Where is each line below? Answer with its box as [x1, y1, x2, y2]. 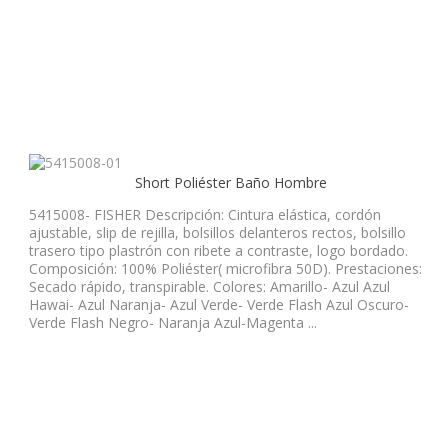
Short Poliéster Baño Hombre [135, 173, 327, 193]
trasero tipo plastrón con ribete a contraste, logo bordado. [29, 240, 408, 260]
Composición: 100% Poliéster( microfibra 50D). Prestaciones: [29, 258, 422, 278]
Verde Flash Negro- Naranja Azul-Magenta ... [29, 312, 317, 332]
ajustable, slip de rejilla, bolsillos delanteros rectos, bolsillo [29, 222, 406, 242]
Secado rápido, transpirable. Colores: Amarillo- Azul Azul [29, 276, 390, 296]
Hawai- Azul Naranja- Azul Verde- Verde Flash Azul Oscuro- [29, 294, 409, 314]
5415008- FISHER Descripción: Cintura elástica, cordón [29, 204, 381, 224]
